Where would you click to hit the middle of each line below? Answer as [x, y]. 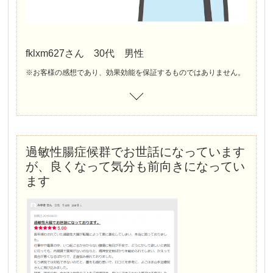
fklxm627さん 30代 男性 [85, 53]
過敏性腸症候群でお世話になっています [136, 151]
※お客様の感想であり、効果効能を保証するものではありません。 [136, 72]
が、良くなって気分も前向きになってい [136, 166]
